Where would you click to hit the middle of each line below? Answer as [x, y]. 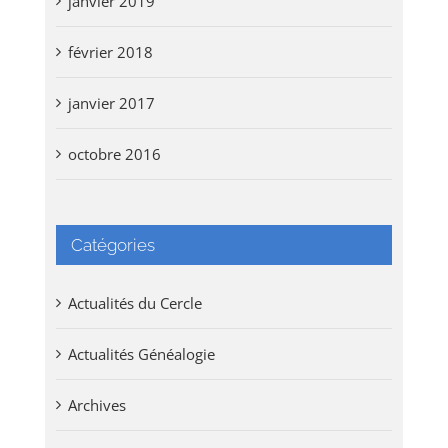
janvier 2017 [111, 102]
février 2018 [110, 51]
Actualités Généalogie [141, 353]
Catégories [112, 244]
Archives [96, 404]
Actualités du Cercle [134, 302]
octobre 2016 [114, 153]
